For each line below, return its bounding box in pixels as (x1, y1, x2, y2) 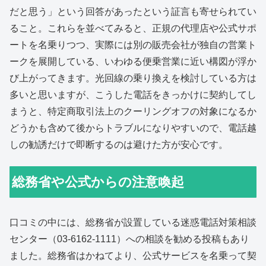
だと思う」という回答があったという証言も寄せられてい (9, 6, 256, 17)
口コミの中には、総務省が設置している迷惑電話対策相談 (9, 217, 256, 228)
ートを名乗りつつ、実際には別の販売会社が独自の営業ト (9, 39, 256, 50)
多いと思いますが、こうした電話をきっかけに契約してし (9, 89, 256, 100)
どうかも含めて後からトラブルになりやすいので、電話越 (9, 122, 256, 133)
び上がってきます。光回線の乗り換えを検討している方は (9, 72, 256, 83)
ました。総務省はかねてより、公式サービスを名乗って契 (9, 251, 256, 261)
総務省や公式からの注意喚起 (12, 175, 185, 190)
